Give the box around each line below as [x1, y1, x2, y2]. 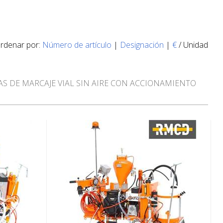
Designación [120, 39, 164, 50]
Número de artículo [42, 39, 111, 50]
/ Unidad [177, 39, 208, 50]
